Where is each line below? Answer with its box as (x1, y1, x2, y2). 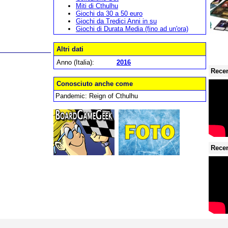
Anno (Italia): (56, 59, 94, 66)
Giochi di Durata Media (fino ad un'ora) (76, 25, 188, 33)
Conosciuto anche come (56, 80, 133, 88)
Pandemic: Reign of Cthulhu (55, 92, 138, 100)
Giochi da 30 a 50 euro (76, 10, 142, 17)
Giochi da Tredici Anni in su (76, 17, 157, 25)
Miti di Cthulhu (76, 2, 118, 10)
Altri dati (56, 45, 83, 53)
